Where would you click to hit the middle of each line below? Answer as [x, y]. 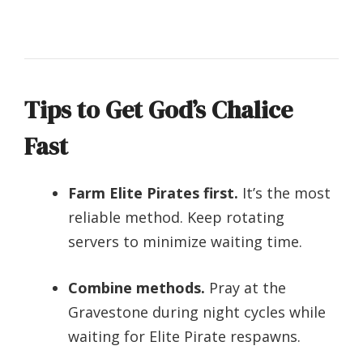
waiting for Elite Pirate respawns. [184, 336]
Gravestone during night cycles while [197, 312]
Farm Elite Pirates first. [153, 192]
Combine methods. [137, 287]
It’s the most [284, 192]
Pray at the [246, 287]
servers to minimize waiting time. [185, 241]
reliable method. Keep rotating [176, 217]
